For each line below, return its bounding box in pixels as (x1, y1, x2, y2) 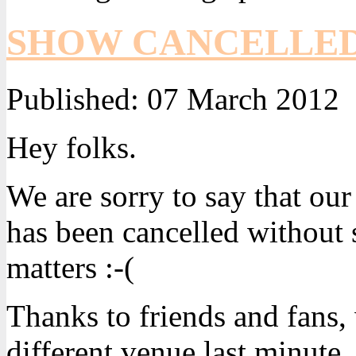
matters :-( (6, 250, 134, 284)
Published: (6, 81, 139, 116)
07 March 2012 (139, 81, 339, 116)
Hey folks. (6, 130, 137, 164)
